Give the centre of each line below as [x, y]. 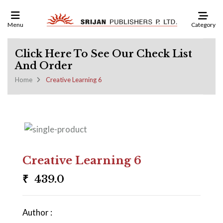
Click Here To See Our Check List [104, 54]
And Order [44, 66]
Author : [37, 212]
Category [203, 24]
